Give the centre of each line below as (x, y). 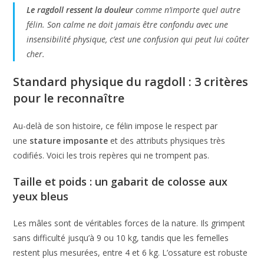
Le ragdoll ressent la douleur (80, 9)
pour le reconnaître (69, 98)
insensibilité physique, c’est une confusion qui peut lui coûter (138, 39)
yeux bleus (41, 196)
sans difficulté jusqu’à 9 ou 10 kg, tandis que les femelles (121, 237)
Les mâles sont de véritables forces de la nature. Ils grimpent (129, 223)
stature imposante (69, 140)
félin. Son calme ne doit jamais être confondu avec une (128, 24)
